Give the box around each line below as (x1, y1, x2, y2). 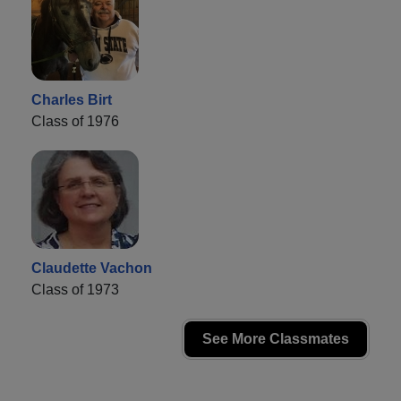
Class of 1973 (31, 281, 119, 297)
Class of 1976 (31, 113, 119, 129)
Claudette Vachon (31, 260, 152, 276)
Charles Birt (31, 91, 112, 107)
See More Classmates (202, 330, 349, 346)
